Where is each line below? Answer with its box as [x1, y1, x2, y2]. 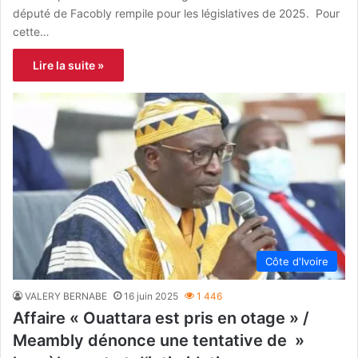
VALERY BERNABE [25, 290, 107, 303]
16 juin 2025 [124, 290, 178, 303]
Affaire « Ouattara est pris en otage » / [13, 308, 309, 328]
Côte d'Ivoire [265, 255, 328, 268]
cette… [13, 24, 50, 38]
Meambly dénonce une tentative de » [13, 331, 304, 351]
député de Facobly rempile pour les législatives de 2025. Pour [13, 6, 340, 20]
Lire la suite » [33, 58, 104, 72]
